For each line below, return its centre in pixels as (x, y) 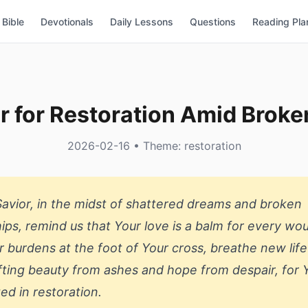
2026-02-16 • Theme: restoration (154, 146)
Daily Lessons (142, 21)
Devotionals (67, 21)
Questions (213, 21)
